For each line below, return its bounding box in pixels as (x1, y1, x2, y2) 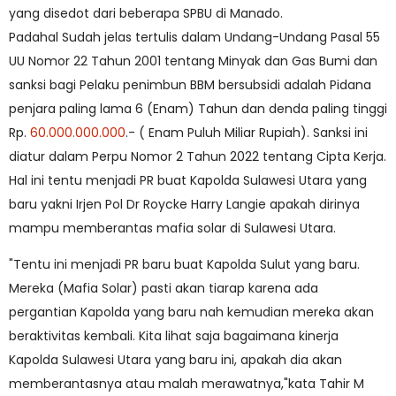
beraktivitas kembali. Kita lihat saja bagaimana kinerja (9, 327, 339, 345)
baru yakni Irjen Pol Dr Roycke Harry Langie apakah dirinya (9, 195, 360, 213)
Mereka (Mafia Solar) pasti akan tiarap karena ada (9, 279, 318, 297)
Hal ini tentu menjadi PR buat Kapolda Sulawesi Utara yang (9, 171, 367, 189)
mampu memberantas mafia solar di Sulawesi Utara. (9, 219, 336, 237)
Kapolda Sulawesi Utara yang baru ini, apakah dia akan (9, 351, 342, 369)
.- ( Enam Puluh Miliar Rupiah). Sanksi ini (126, 124, 368, 141)
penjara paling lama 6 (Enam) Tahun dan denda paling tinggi (9, 100, 387, 118)
